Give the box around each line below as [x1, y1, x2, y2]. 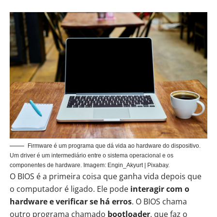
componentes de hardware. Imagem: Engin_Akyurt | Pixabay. [10, 161, 170, 169]
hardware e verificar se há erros [10, 196, 132, 207]
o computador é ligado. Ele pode [10, 183, 130, 194]
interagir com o [130, 183, 189, 194]
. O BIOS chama [132, 196, 187, 207]
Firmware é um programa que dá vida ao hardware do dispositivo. [28, 142, 201, 149]
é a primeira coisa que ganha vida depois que [34, 170, 201, 182]
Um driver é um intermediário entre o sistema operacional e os [10, 152, 173, 159]
